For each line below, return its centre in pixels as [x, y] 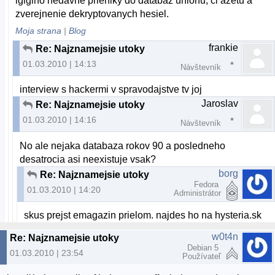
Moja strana [39, 31]
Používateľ [202, 256]
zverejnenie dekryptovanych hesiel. [92, 14]
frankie [223, 48]
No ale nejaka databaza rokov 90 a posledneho [123, 145]
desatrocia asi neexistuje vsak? [88, 159]
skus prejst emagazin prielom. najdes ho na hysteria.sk [143, 215]
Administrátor [197, 193]
